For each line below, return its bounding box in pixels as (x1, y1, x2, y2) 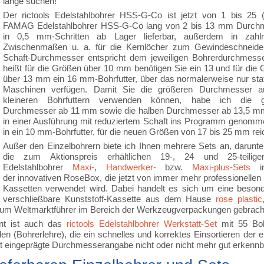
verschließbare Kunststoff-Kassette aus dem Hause (3, 194, 216, 204)
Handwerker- (105, 162, 156, 172)
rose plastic (216, 194, 263, 204)
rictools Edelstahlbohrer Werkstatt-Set (67, 219, 217, 229)
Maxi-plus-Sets (192, 162, 251, 172)
